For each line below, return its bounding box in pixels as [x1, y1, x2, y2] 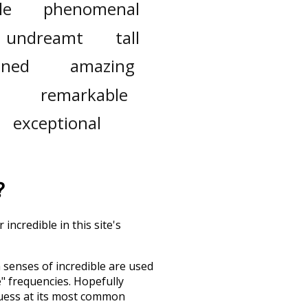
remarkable [40, 82, 128, 106]
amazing [70, 54, 135, 78]
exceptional [13, 111, 102, 135]
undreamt [6, 25, 84, 49]
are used [106, 258, 153, 274]
